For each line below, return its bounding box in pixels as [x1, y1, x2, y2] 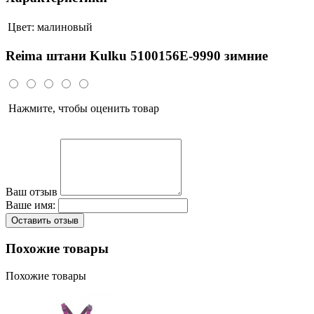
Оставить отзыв [11, 215, 78, 226]
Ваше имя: [6, 199, 55, 212]
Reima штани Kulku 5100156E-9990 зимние [6, 48, 268, 64]
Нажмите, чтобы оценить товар [6, 102, 159, 115]
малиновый [37, 20, 93, 33]
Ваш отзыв [6, 186, 57, 198]
